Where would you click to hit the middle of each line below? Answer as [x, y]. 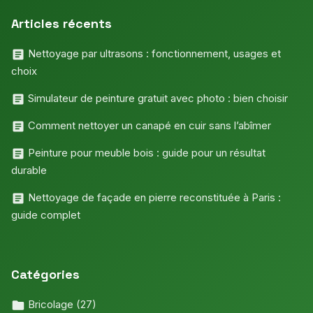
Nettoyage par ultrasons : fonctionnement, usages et [153, 53]
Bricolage [51, 304]
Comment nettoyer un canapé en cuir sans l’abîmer [148, 125]
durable [29, 170]
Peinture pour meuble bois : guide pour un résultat [145, 152]
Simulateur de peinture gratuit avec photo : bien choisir [156, 98]
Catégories [45, 274]
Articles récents [61, 23]
